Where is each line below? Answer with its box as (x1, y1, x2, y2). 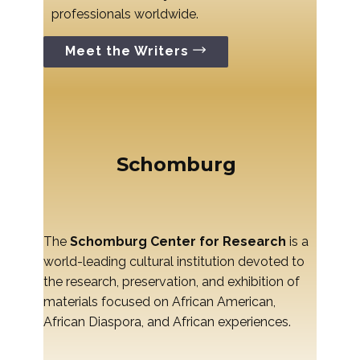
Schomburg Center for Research (70, 234, 286, 250)
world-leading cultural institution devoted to (43, 254, 305, 270)
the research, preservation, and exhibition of (43, 274, 300, 290)
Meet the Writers (65, 43, 193, 59)
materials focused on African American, (43, 294, 276, 310)
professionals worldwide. (51, 6, 198, 22)
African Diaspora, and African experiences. (43, 314, 291, 330)
